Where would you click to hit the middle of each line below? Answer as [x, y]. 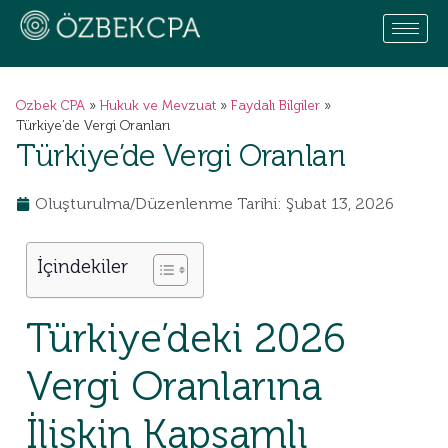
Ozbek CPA [50, 105]
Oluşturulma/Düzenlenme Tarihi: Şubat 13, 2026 [214, 203]
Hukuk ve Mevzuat [158, 105]
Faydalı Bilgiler [275, 105]
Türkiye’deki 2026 [186, 338]
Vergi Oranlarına [174, 386]
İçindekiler [82, 266]
